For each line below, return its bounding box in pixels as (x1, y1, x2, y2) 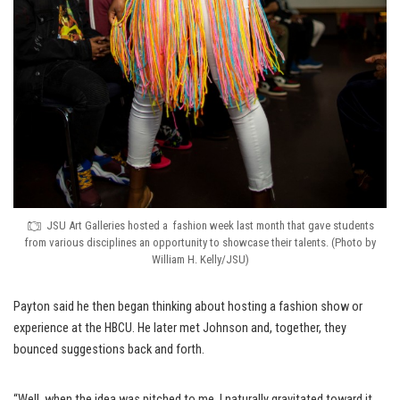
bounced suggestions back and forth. (13, 342, 204, 357)
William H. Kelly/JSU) (151, 253, 249, 266)
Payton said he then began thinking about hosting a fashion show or (13, 299, 362, 314)
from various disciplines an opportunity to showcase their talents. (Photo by (24, 236, 376, 249)
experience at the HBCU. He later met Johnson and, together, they (13, 321, 346, 336)
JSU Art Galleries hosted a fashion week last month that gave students (46, 219, 374, 232)
